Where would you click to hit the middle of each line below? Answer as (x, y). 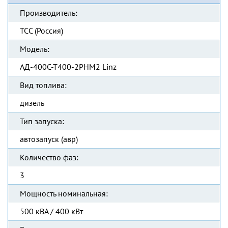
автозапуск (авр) (49, 139)
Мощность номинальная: (64, 193)
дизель (32, 103)
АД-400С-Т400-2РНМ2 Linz (68, 67)
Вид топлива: (43, 85)
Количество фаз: (49, 157)
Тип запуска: (42, 121)
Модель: (35, 49)
